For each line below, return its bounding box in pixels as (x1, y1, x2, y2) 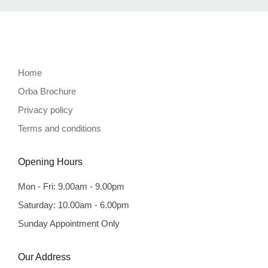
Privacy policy (18, 105, 73, 115)
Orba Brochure (18, 86, 76, 96)
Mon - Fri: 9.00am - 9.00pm (18, 181, 124, 191)
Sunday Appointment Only (18, 218, 120, 229)
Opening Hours (18, 157, 83, 167)
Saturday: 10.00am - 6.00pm (18, 200, 129, 210)
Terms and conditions (18, 123, 101, 133)
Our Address (18, 252, 71, 262)
